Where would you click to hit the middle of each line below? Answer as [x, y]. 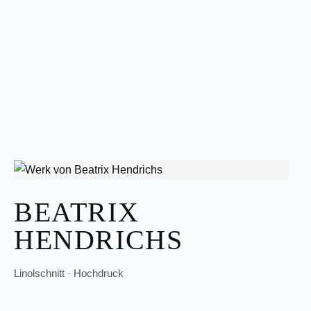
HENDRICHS [99, 240]
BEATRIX [77, 212]
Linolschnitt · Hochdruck [69, 273]
